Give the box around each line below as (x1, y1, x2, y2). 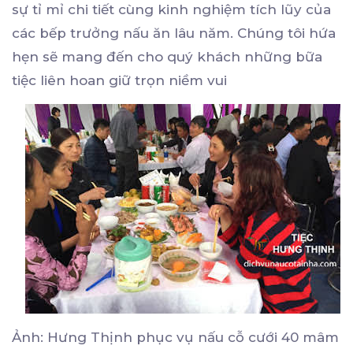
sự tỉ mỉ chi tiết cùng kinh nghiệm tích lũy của (12, 2, 331, 18)
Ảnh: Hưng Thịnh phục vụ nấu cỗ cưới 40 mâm (12, 329, 339, 346)
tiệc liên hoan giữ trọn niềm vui (12, 72, 227, 89)
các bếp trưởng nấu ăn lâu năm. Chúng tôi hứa (12, 25, 336, 42)
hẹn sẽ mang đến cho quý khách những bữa (12, 49, 322, 65)
